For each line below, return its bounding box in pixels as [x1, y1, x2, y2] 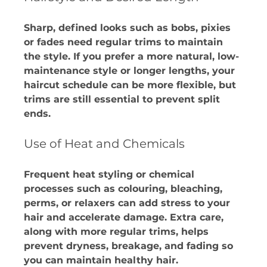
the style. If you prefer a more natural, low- [24, 50, 240, 62]
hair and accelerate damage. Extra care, [24, 211, 227, 223]
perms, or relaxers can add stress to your [24, 197, 234, 209]
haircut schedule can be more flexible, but [24, 79, 240, 91]
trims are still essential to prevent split [24, 93, 223, 105]
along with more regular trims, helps [24, 225, 212, 237]
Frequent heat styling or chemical [24, 168, 198, 180]
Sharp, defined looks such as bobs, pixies [24, 21, 234, 33]
